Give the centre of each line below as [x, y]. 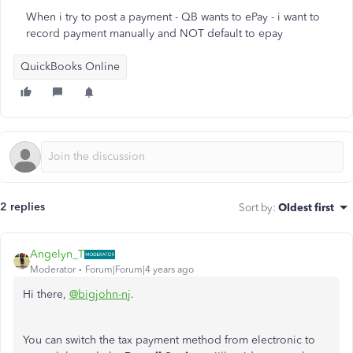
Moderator [53, 269]
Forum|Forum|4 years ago [139, 269]
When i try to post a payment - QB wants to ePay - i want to [173, 17]
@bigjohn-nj [100, 294]
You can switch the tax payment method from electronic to [169, 340]
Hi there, [46, 294]
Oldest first [306, 207]
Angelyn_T [57, 254]
